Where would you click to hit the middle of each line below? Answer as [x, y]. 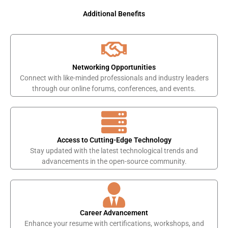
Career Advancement [114, 212]
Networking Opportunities [114, 67]
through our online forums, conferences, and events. [114, 88]
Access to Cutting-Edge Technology [114, 140]
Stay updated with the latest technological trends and [114, 150]
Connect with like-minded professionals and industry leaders [114, 78]
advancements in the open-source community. [114, 161]
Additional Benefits [114, 13]
